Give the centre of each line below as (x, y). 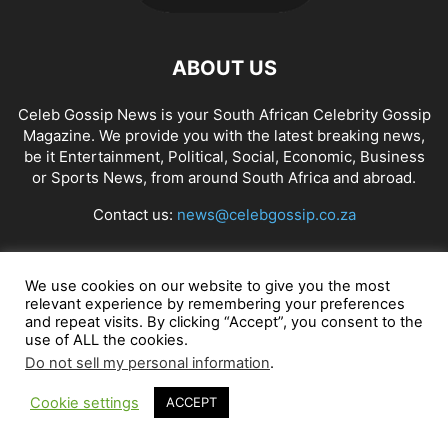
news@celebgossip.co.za (266, 215)
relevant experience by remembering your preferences (215, 304)
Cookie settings (84, 402)
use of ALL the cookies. (106, 340)
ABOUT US (224, 68)
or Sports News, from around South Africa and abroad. (224, 178)
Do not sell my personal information (147, 363)
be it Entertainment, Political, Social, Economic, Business (224, 157)
